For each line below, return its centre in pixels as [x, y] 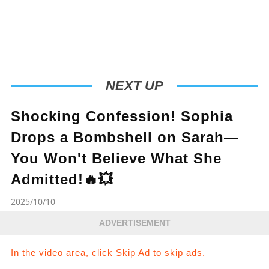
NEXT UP [134, 86]
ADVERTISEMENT [134, 223]
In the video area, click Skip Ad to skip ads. [108, 253]
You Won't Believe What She [116, 159]
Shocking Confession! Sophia [122, 116]
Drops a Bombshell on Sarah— [125, 138]
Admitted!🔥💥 [62, 180]
